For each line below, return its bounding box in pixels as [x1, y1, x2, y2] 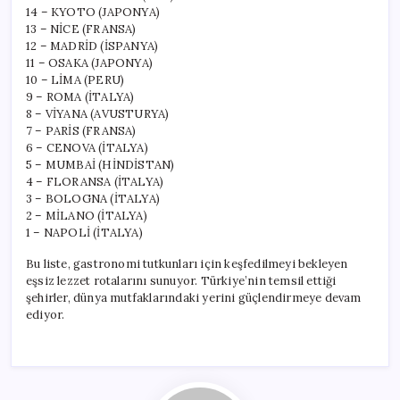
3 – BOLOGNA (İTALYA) [26, 190, 160, 206]
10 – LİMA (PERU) [26, 71, 125, 87]
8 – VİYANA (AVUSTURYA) [26, 105, 170, 121]
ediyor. [26, 306, 65, 322]
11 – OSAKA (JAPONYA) [26, 54, 153, 71]
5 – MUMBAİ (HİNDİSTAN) [26, 156, 175, 172]
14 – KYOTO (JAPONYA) [26, 4, 160, 20]
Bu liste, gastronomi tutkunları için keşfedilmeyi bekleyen [26, 255, 348, 271]
